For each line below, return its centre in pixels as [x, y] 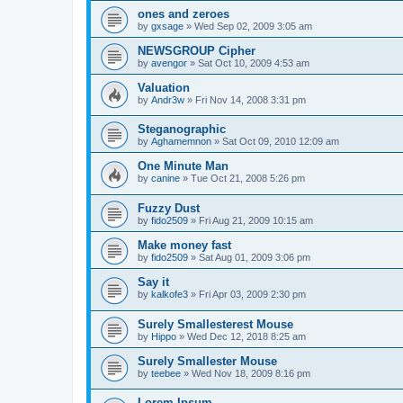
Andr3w [168, 99]
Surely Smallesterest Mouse [215, 324]
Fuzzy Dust [169, 208]
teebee [166, 373]
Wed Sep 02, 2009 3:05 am [253, 26]
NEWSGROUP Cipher [197, 50]
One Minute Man [183, 166]
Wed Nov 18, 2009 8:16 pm [251, 373]
